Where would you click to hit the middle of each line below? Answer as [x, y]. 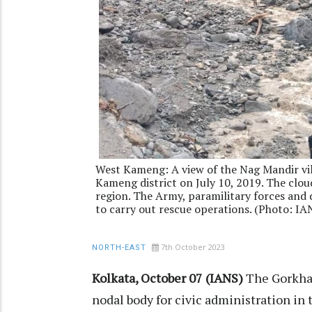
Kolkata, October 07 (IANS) [169, 278]
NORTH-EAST [119, 248]
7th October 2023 [193, 247]
